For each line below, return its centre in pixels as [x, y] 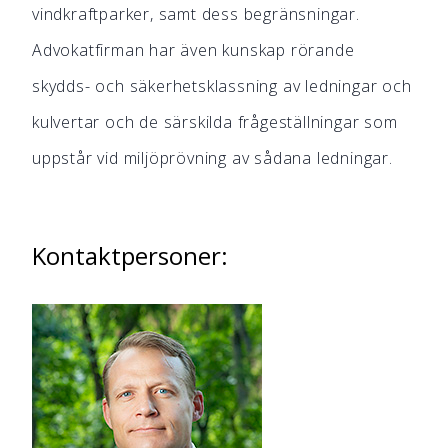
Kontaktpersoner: [130, 255]
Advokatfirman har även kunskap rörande [193, 50]
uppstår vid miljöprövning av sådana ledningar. [212, 158]
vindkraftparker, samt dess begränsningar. [196, 14]
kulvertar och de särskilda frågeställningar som [215, 122]
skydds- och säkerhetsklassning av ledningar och [222, 86]
